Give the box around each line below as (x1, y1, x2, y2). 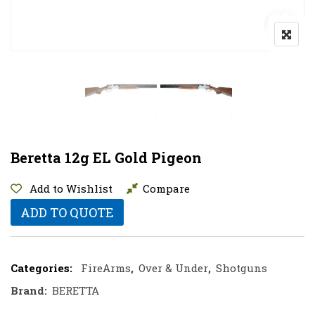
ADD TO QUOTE (20, 204, 114, 221)
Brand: (11, 283, 50, 297)
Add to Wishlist (30, 181, 112, 195)
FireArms (81, 261, 131, 275)
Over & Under (139, 261, 208, 275)
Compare (143, 181, 190, 195)
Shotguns (216, 261, 267, 275)
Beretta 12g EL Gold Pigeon (11, 148, 202, 167)
